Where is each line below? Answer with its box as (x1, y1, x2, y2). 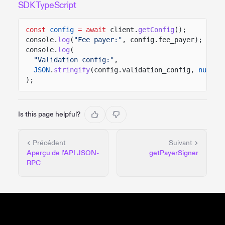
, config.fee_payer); (122, 35, 202, 44)
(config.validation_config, (90, 65, 194, 74)
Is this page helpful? (18, 109, 80, 119)
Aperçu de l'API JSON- (27, 148, 99, 157)
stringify (54, 65, 90, 74)
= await (78, 25, 106, 34)
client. (110, 25, 138, 34)
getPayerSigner (149, 148, 198, 157)
